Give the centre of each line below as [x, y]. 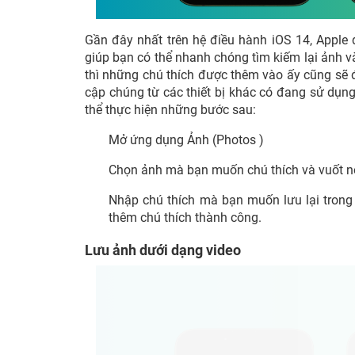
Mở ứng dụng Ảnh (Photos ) [188, 140]
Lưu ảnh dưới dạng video [163, 250]
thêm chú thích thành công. [185, 218]
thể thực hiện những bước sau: [170, 110]
